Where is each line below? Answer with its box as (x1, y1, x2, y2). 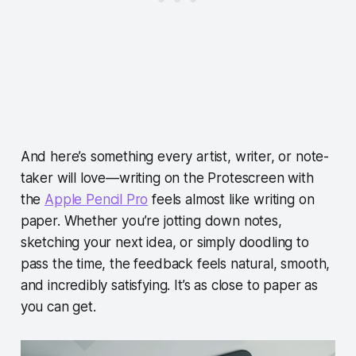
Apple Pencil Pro (44, 191, 149, 207)
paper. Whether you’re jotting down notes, (20, 212, 282, 229)
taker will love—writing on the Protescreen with (20, 169, 314, 186)
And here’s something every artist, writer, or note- (20, 148, 330, 164)
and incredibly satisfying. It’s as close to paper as (20, 277, 318, 293)
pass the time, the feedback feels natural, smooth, (20, 255, 331, 272)
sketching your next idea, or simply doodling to (20, 234, 309, 250)
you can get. (20, 298, 96, 315)
